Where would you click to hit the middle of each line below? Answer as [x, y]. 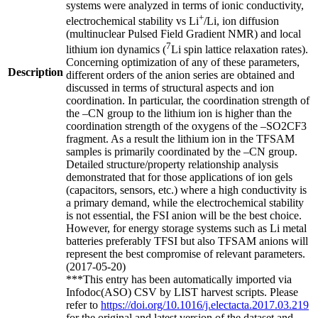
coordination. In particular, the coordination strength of [188, 101]
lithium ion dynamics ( [116, 50]
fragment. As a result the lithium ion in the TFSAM [180, 139]
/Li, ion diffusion [241, 21]
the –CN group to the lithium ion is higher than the [179, 114]
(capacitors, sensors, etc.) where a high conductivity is [186, 190]
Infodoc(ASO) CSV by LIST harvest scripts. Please [182, 292]
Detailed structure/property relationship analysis [172, 165]
